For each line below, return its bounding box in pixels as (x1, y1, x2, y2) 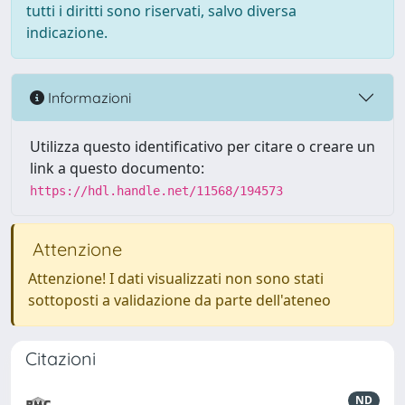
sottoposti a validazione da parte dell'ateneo (28, 290, 331, 310)
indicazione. (26, 23, 108, 42)
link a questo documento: (30, 158, 204, 178)
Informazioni (44, 88, 131, 107)
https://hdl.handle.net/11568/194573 (30, 184, 283, 198)
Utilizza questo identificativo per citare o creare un (30, 137, 375, 156)
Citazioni (25, 347, 96, 370)
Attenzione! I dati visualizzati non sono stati (28, 268, 324, 288)
